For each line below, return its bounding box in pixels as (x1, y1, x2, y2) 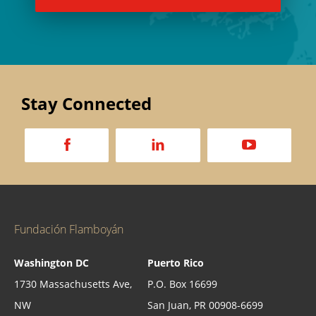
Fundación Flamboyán (14, 221, 123, 237)
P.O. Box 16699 (147, 276, 217, 291)
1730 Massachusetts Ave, (14, 276, 132, 291)
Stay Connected (21, 91, 152, 115)
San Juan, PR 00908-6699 (147, 298, 263, 312)
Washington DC (14, 255, 89, 269)
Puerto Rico (147, 255, 204, 269)
